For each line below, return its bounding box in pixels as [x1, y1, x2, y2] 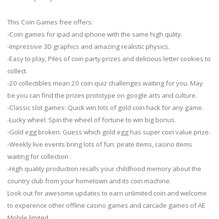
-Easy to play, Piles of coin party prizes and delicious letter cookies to [7, 54, 211, 64]
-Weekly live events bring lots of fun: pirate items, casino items [7, 140, 192, 149]
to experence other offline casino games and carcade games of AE [7, 201, 205, 210]
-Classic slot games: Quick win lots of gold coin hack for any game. [7, 103, 203, 112]
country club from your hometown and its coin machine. [7, 176, 171, 186]
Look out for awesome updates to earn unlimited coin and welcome [7, 189, 207, 198]
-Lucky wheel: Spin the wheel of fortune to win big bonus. [7, 115, 176, 125]
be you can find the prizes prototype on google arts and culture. [7, 91, 197, 100]
